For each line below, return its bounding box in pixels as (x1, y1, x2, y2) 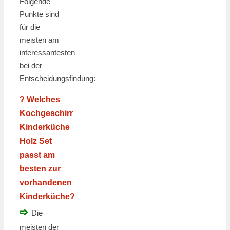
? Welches (20, 95, 60, 104)
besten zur (20, 164, 61, 174)
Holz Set (20, 137, 52, 146)
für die (20, 23, 40, 32)
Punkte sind (20, 10, 59, 19)
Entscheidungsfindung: (20, 74, 95, 83)
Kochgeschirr (20, 109, 73, 118)
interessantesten (20, 48, 75, 57)
